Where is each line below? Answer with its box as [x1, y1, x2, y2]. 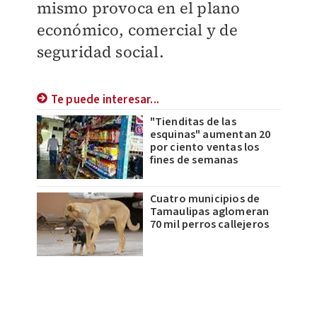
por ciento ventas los [149, 139, 260, 156]
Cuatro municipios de [149, 191, 260, 207]
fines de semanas [149, 152, 238, 168]
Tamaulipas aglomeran [149, 204, 270, 220]
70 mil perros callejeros [149, 217, 270, 233]
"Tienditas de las [149, 114, 236, 130]
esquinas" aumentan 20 [149, 127, 271, 143]
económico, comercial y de [36, 19, 238, 41]
